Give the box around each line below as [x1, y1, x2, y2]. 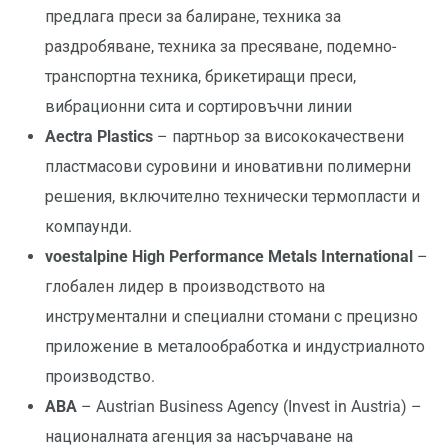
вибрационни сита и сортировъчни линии [45, 97, 352, 117]
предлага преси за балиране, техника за [45, 7, 341, 27]
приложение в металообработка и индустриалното [45, 337, 425, 357]
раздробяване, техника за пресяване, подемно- [45, 37, 396, 57]
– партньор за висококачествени [153, 127, 404, 147]
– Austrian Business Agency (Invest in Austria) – [81, 397, 422, 417]
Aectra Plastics [45, 127, 153, 147]
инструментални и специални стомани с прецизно [45, 307, 418, 327]
